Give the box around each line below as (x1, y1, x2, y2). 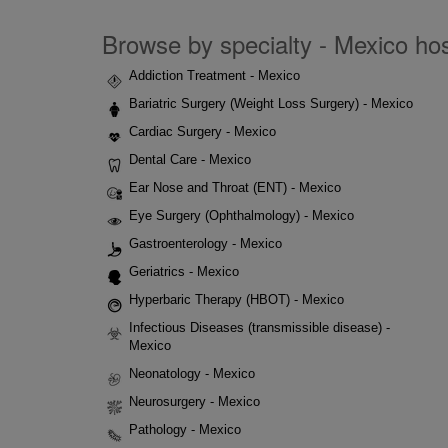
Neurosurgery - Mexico (129, 394, 260, 409)
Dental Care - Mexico (129, 152, 251, 167)
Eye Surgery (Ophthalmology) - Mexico (129, 208, 354, 223)
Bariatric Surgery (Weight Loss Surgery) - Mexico (129, 96, 413, 111)
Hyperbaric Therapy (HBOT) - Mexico (129, 292, 344, 307)
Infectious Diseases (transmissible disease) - (129, 320, 390, 335)
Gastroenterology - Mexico (129, 236, 282, 251)
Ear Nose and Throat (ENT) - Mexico (129, 180, 341, 195)
